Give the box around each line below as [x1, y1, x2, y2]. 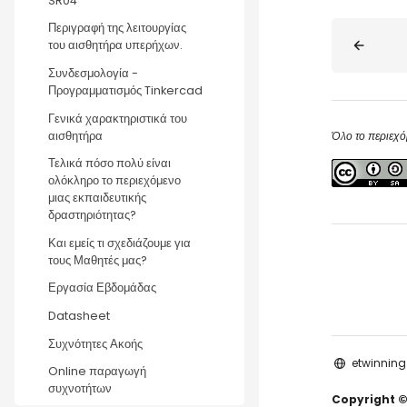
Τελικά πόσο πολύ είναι [48, 155, 171, 172]
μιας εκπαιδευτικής [48, 190, 146, 206]
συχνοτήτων [48, 381, 112, 397]
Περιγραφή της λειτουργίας [48, 20, 186, 36]
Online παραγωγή [48, 363, 146, 380]
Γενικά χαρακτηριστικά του [48, 110, 187, 126]
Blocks [331, 18, 403, 48]
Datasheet [48, 307, 110, 323]
